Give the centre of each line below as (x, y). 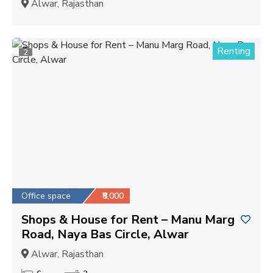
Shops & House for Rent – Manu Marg (128, 219)
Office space (46, 196)
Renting (234, 51)
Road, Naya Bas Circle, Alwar (105, 234)
